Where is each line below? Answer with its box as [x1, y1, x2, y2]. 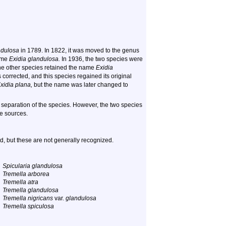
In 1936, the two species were [60, 55, 143, 63]
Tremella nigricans [3, 195, 53, 202]
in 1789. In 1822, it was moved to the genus [19, 47, 139, 54]
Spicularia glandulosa [3, 162, 63, 169]
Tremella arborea [3, 171, 49, 178]
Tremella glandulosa [3, 187, 59, 194]
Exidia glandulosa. [9, 55, 60, 63]
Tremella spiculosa [3, 203, 54, 210]
